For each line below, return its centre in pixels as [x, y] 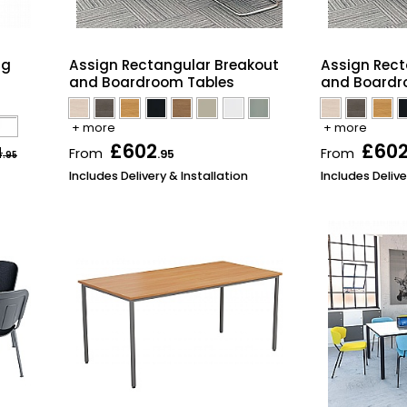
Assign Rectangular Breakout [174, 65]
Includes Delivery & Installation [158, 175]
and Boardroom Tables [151, 82]
